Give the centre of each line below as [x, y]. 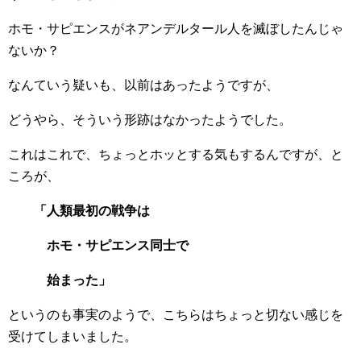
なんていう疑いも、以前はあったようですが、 [143, 85]
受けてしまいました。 [73, 337]
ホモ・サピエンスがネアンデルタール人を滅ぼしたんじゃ [176, 29]
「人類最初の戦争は [79, 211]
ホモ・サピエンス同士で [98, 246]
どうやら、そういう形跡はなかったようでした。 [150, 120]
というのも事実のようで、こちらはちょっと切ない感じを [176, 315]
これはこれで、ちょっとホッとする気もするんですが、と [176, 155]
